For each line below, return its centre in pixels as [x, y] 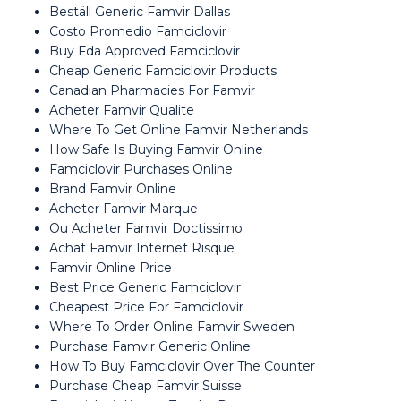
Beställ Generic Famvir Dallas [140, 12]
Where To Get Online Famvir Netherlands [179, 130]
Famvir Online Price [111, 268]
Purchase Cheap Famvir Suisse [145, 386]
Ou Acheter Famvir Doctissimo [146, 228]
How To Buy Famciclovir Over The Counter [182, 366]
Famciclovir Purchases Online [141, 169]
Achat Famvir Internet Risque [142, 248]
